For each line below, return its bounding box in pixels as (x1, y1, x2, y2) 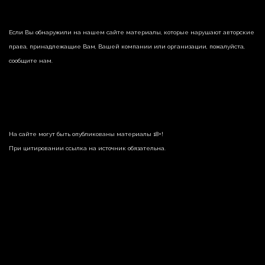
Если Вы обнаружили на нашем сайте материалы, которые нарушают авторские (9, 29, 254, 36)
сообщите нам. (9, 57, 53, 64)
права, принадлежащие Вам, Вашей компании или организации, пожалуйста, (9, 43, 245, 50)
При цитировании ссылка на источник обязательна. (9, 145, 166, 152)
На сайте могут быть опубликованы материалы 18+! (9, 131, 163, 138)
